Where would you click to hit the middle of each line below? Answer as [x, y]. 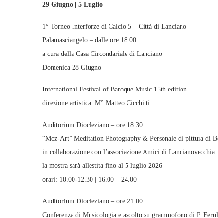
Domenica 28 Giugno [72, 67]
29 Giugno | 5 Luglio [73, 5]
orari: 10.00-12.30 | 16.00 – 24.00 [90, 179]
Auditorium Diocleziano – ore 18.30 [92, 125]
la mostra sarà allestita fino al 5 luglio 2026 [102, 166]
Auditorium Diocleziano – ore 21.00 [92, 201]
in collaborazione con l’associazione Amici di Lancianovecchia [128, 152]
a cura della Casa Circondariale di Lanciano [102, 54]
